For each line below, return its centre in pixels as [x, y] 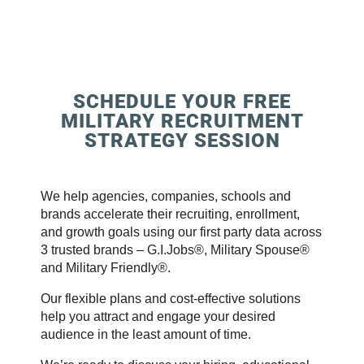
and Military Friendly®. [106, 267]
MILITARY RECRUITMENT [182, 121]
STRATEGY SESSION [182, 140]
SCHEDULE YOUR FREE [182, 101]
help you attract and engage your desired [158, 316]
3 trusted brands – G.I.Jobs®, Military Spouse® [175, 249]
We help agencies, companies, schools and [166, 196]
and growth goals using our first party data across [181, 232]
